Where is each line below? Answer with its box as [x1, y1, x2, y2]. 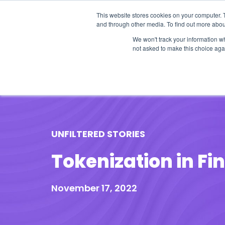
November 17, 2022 [51, 182, 137, 194]
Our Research [90, 54, 147, 65]
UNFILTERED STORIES [51, 128, 145, 140]
